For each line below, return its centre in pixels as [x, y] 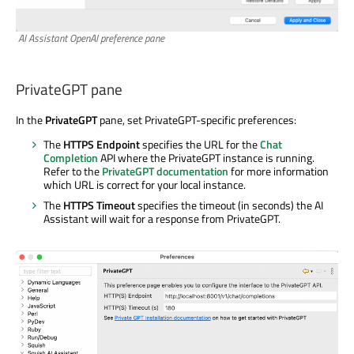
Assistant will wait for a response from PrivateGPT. [162, 219]
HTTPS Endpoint [102, 145]
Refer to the [73, 171]
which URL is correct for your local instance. [145, 185]
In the [30, 120]
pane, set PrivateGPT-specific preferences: [197, 120]
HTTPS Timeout [99, 205]
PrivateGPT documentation [165, 171]
